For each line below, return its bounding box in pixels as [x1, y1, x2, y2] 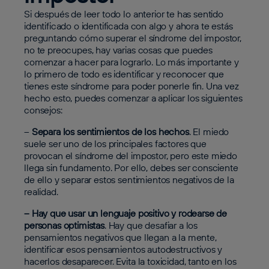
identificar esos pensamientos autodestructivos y [24, 243, 223, 255]
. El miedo [189, 125, 229, 138]
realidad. [24, 185, 61, 198]
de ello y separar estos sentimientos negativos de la [24, 173, 234, 186]
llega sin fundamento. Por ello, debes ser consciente [24, 161, 238, 174]
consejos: [24, 103, 62, 116]
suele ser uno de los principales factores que [24, 137, 207, 150]
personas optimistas [24, 219, 104, 231]
